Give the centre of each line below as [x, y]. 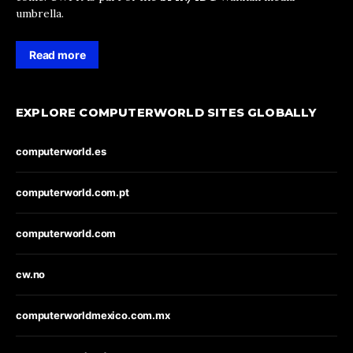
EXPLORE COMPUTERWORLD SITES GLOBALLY [166, 113]
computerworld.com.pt [72, 192]
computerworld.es [61, 151]
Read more [58, 55]
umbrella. [40, 13]
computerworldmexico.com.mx [93, 315]
